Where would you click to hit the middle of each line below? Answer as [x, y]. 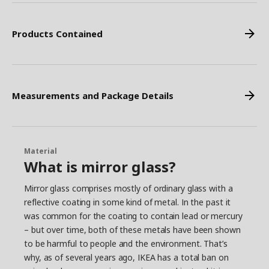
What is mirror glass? [100, 167]
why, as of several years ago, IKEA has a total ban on [126, 257]
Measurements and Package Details [93, 95]
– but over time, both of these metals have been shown [132, 230]
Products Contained [57, 34]
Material [41, 151]
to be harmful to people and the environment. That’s [126, 243]
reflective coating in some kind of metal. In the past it [128, 202]
